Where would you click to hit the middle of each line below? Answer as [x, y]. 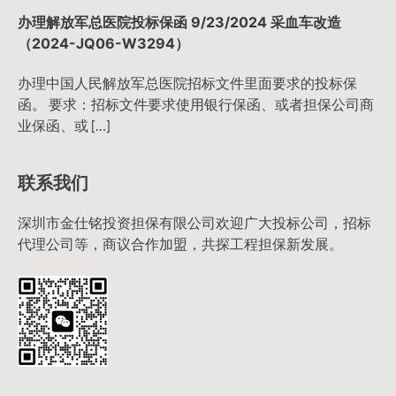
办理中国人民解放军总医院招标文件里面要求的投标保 [187, 82]
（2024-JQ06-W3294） [103, 43]
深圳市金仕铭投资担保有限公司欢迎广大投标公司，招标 [194, 222]
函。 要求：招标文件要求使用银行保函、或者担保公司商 [196, 103]
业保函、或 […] [64, 125]
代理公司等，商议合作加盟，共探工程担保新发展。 [180, 243]
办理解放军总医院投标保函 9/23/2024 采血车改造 [179, 22]
